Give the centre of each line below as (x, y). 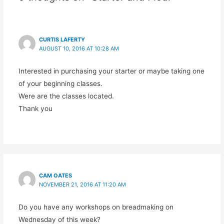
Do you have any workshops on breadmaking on (96, 207)
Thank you (35, 108)
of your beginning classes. (60, 83)
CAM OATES (55, 176)
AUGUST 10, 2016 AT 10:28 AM (79, 48)
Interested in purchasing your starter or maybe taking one (111, 71)
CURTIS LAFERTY (62, 39)
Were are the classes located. (66, 96)
